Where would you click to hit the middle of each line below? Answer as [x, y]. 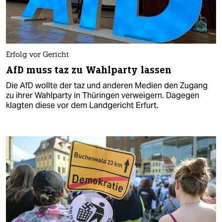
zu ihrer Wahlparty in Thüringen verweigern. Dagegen [103, 96]
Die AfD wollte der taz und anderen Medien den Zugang [107, 86]
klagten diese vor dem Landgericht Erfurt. [82, 106]
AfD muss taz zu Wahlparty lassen [89, 70]
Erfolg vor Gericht [37, 55]
